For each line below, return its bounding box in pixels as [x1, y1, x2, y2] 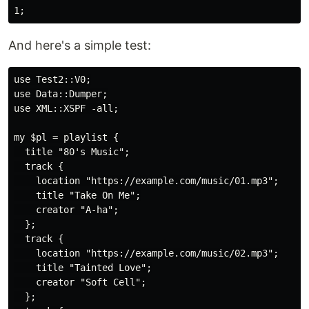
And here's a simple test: [8, 38, 151, 53]
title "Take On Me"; [14, 190, 141, 201]
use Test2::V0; [14, 74, 91, 86]
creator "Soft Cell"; [14, 277, 146, 288]
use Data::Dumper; [14, 88, 108, 100]
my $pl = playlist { [14, 132, 119, 143]
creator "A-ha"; [14, 204, 119, 216]
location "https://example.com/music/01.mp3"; [14, 175, 279, 187]
